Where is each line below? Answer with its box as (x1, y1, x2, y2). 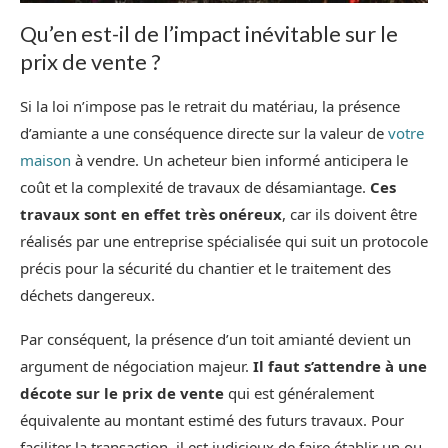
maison (20, 149, 71, 170)
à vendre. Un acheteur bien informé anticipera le (71, 149, 408, 170)
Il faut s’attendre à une (253, 355, 427, 376)
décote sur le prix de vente (20, 382, 224, 403)
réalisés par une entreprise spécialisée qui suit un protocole (20, 230, 428, 251)
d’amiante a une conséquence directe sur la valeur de (20, 122, 388, 143)
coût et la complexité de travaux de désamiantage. (20, 176, 370, 197)
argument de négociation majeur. (20, 355, 253, 376)
